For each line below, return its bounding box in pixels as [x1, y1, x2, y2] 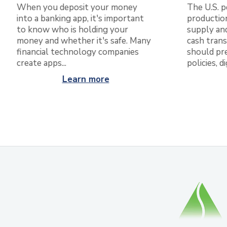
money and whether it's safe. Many [16, 35, 150, 47]
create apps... [16, 57, 66, 69]
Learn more [61, 73, 109, 86]
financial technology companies [16, 46, 138, 58]
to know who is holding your [16, 24, 128, 36]
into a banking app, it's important [16, 13, 143, 25]
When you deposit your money [16, 2, 137, 14]
